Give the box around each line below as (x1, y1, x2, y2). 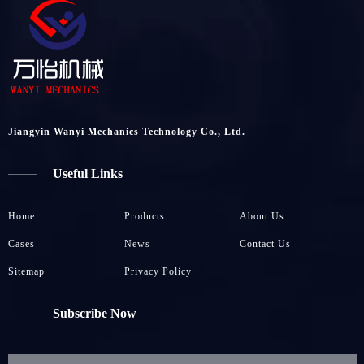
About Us (240, 210, 285, 222)
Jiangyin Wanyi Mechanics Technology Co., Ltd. (8, 125, 245, 137)
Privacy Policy (123, 265, 192, 277)
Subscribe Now (53, 305, 136, 320)
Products (123, 210, 165, 222)
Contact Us (240, 237, 292, 249)
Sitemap (8, 265, 45, 277)
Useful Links (53, 166, 123, 180)
